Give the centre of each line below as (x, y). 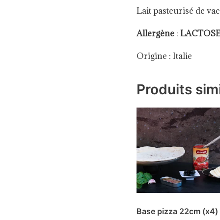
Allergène (155, 34)
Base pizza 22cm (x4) (177, 211)
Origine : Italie (166, 56)
